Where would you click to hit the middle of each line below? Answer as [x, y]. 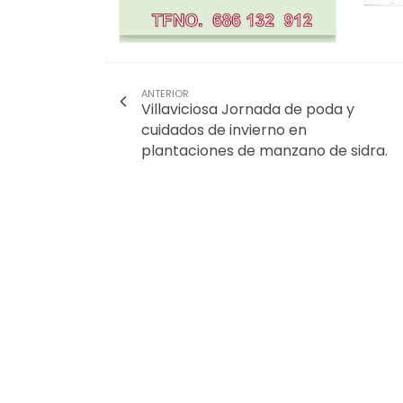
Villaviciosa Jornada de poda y [248, 109]
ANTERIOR [165, 93]
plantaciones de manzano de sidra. [264, 150]
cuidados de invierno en [224, 130]
